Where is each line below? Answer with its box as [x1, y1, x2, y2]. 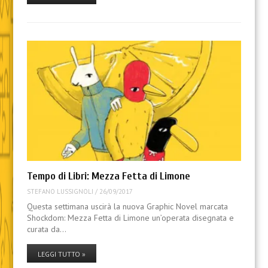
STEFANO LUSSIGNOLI [26, 187, 93, 196]
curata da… [26, 223, 66, 234]
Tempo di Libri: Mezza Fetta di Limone [26, 170, 190, 183]
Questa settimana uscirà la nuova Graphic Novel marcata [26, 200, 228, 212]
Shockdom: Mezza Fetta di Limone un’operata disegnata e [26, 212, 234, 223]
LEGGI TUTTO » [37, 249, 86, 258]
